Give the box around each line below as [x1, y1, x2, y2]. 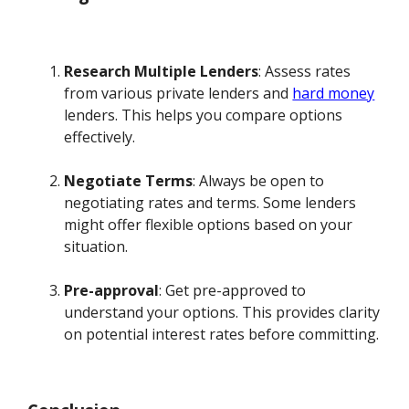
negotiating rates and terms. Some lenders [64, 192, 357, 213]
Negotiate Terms [64, 170, 194, 191]
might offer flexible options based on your [64, 214, 353, 235]
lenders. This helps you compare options [64, 104, 343, 125]
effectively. [64, 126, 136, 147]
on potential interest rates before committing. [64, 323, 380, 344]
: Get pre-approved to [159, 279, 307, 300]
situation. [64, 236, 129, 257]
